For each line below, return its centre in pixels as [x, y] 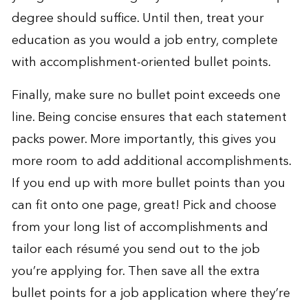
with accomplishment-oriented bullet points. [141, 63]
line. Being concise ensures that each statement [149, 118]
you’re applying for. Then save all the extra [135, 272]
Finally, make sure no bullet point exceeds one [146, 96]
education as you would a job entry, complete [144, 41]
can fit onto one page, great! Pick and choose [144, 206]
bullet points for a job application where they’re [151, 294]
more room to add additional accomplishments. [151, 162]
